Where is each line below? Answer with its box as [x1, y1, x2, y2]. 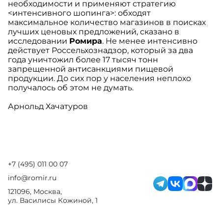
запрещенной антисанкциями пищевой [8, 64, 173, 74]
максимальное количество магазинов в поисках [8, 18, 206, 27]
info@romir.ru [8, 173, 56, 183]
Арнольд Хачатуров [8, 102, 88, 111]
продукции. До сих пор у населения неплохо [8, 74, 191, 83]
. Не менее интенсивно [102, 36, 197, 46]
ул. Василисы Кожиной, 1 [8, 196, 98, 205]
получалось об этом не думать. [8, 83, 134, 93]
